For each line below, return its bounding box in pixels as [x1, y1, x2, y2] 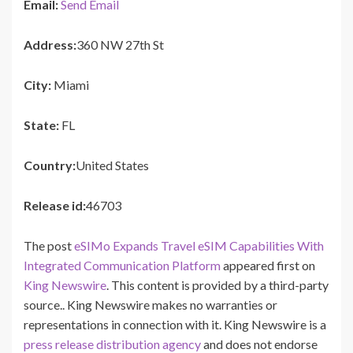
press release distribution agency [24, 336, 201, 351]
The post [24, 237, 74, 253]
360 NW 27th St [76, 36, 164, 52]
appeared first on [221, 257, 315, 273]
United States [76, 157, 149, 173]
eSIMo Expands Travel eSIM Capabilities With [74, 237, 324, 253]
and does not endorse [201, 336, 318, 351]
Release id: [24, 197, 86, 213]
